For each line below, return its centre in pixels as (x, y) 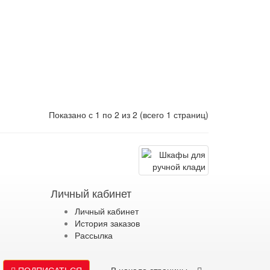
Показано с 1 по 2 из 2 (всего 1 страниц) (129, 115)
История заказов (107, 223)
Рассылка (93, 235)
